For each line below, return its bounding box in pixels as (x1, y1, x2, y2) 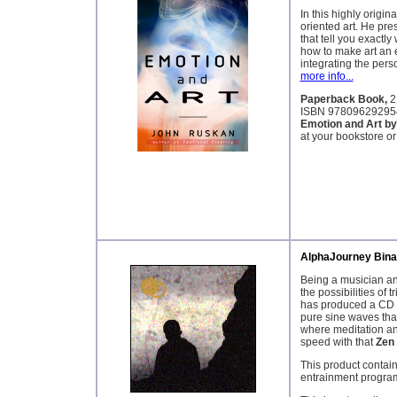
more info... (300, 70, 354, 82)
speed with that (300, 336, 376, 348)
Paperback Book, (300, 93, 387, 105)
